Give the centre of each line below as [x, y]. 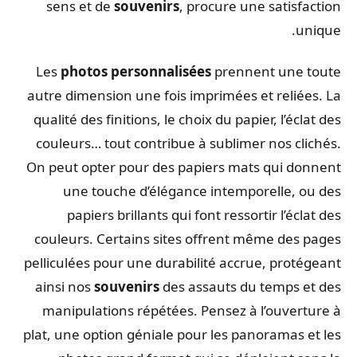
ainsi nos [69, 286]
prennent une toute [280, 71]
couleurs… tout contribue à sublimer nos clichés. [192, 143]
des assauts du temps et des [254, 286]
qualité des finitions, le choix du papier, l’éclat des [191, 119]
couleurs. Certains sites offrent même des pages [192, 238]
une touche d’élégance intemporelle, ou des [206, 190]
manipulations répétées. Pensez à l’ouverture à [196, 310]
